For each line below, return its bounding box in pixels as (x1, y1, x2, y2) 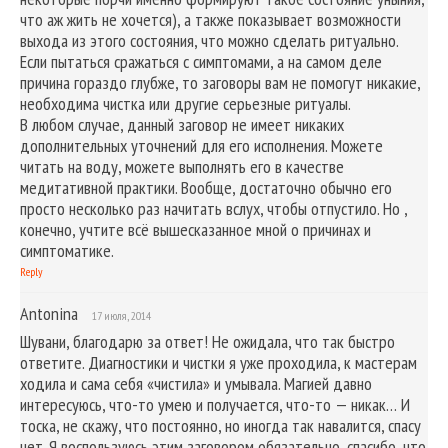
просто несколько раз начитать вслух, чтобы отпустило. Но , (20, 196, 407, 220)
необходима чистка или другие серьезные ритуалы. (20, 91, 351, 115)
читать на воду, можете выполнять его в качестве (20, 154, 344, 178)
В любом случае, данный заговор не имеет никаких (20, 112, 344, 136)
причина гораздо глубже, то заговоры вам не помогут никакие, (20, 70, 420, 94)
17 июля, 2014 (92, 307, 151, 323)
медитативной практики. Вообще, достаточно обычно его (20, 175, 392, 199)
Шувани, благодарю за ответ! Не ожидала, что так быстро (20, 329, 395, 353)
